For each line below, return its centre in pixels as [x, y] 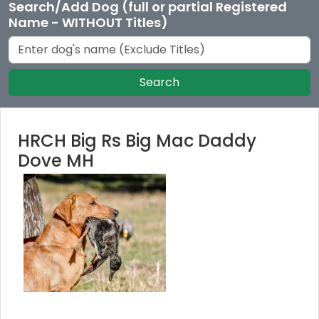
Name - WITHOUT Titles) [88, 22]
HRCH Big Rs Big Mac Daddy [137, 140]
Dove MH [56, 160]
